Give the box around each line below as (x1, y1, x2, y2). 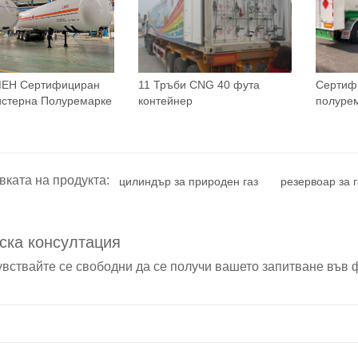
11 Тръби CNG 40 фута (138, 78, 260, 91)
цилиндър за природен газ (119, 174, 258, 188)
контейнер (138, 93, 193, 107)
